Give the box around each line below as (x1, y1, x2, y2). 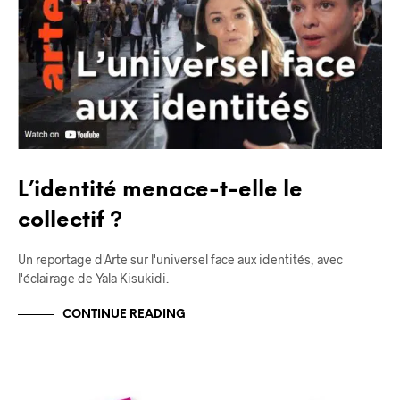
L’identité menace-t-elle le (18, 179, 303, 203)
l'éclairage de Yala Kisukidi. (18, 271, 169, 287)
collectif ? (18, 210, 122, 233)
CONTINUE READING (62, 308, 186, 321)
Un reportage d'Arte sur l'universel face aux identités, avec (18, 252, 343, 268)
